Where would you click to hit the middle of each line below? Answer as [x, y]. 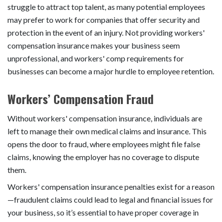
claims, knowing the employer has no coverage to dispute [103, 157]
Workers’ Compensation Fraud [81, 98]
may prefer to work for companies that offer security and [104, 19]
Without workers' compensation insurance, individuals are [105, 118]
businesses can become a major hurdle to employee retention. [111, 71]
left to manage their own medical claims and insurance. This [107, 131]
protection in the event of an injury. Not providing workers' [106, 32]
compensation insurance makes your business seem [94, 45]
